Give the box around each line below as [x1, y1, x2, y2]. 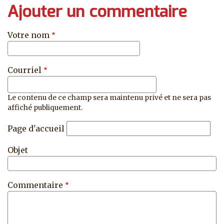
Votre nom [7, 30, 49, 40]
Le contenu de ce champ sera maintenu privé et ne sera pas [7, 93, 211, 102]
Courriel [7, 65, 41, 75]
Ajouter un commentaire [7, 1, 187, 22]
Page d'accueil [7, 123, 64, 134]
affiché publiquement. [7, 103, 82, 112]
